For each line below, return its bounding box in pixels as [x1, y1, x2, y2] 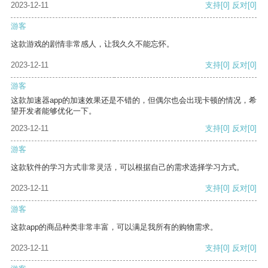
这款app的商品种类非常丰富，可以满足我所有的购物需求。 [11, 223, 218, 232]
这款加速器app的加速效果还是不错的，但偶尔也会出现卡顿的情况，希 [11, 96, 257, 105]
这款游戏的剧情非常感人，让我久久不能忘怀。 [11, 39, 174, 49]
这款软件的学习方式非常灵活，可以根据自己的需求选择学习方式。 [11, 163, 244, 172]
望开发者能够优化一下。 [11, 106, 96, 116]
